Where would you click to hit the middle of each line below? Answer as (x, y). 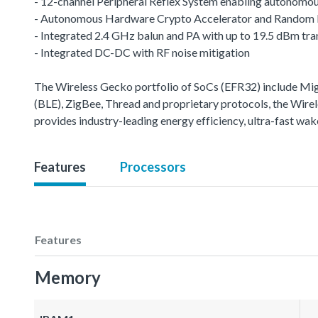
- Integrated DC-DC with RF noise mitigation (142, 52)
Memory (68, 277)
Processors (153, 166)
